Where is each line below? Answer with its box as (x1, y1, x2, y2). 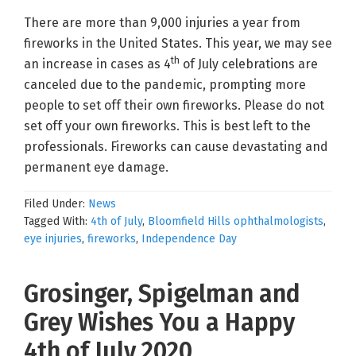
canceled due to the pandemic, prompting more (24, 76, 306, 92)
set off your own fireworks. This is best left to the (24, 118, 311, 133)
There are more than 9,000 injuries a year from (24, 14, 300, 30)
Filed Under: (24, 196, 88, 211)
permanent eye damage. (24, 159, 168, 175)
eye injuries (24, 231, 82, 246)
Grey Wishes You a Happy (24, 308, 295, 337)
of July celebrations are (180, 56, 318, 72)
